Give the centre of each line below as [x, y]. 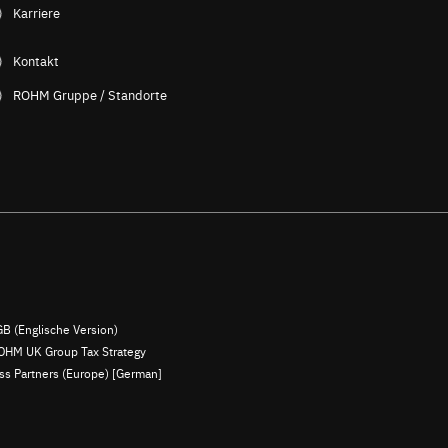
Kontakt [35, 60]
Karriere [36, 12]
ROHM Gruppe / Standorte [89, 94]
